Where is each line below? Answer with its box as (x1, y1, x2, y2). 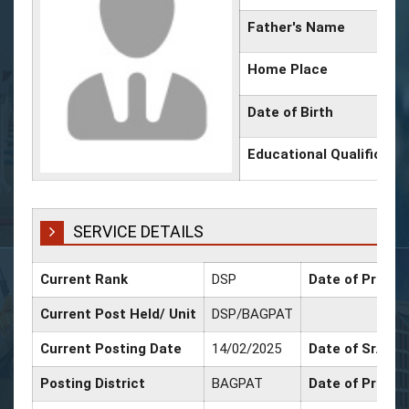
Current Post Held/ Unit (40, 305, 196, 322)
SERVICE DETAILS (73, 221, 204, 241)
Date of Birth (247, 103, 333, 121)
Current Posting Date (40, 340, 182, 357)
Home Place (247, 60, 328, 78)
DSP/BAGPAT (212, 305, 293, 322)
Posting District (40, 374, 145, 392)
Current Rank (40, 270, 128, 288)
